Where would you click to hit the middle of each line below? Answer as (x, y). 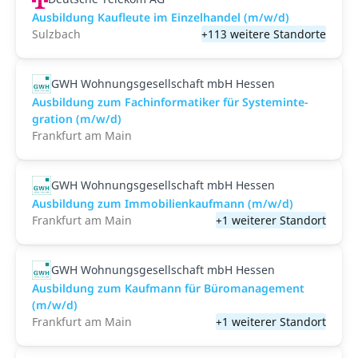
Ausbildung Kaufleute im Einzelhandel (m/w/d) (161, 17)
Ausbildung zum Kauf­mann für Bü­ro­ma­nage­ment (168, 288)
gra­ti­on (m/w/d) (77, 119)
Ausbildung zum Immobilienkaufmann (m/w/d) (163, 203)
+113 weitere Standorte (264, 34)
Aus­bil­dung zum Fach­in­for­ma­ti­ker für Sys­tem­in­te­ (170, 102)
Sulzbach (56, 34)
